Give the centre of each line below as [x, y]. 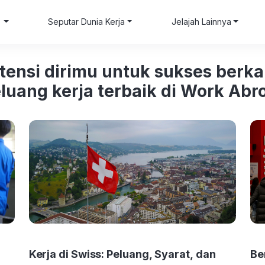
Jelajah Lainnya [201, 22]
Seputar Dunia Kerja [87, 22]
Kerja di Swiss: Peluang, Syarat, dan [122, 254]
